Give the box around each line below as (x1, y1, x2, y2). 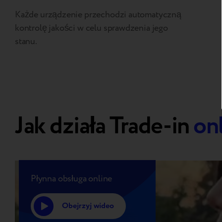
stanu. (15, 35, 37, 48)
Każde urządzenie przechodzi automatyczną (15, 8, 181, 21)
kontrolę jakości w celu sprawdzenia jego (15, 21, 168, 34)
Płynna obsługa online (31, 172, 112, 185)
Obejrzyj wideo (62, 200, 114, 212)
